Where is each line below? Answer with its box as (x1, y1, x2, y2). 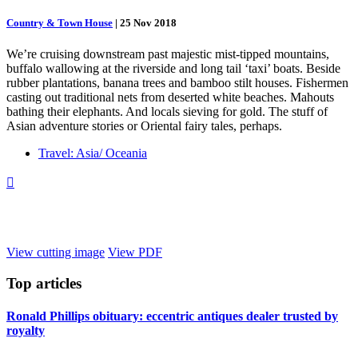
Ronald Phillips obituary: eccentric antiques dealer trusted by (6, 309, 338, 324)
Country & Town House (6, 17, 113, 30)
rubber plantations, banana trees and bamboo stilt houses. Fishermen (6, 76, 348, 90)
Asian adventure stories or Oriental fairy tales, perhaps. (6, 119, 282, 133)
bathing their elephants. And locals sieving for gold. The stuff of (6, 105, 328, 119)
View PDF (108, 245, 162, 260)
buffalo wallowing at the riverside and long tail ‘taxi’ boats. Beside (6, 62, 340, 76)
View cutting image (6, 245, 105, 260)
